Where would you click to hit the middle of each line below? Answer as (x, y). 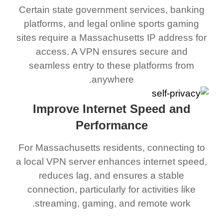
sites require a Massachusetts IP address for (114, 38)
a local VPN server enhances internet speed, (114, 161)
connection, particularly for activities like (114, 189)
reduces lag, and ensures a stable (114, 175)
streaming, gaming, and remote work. (115, 203)
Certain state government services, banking (114, 10)
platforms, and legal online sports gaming (114, 24)
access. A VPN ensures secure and (114, 52)
